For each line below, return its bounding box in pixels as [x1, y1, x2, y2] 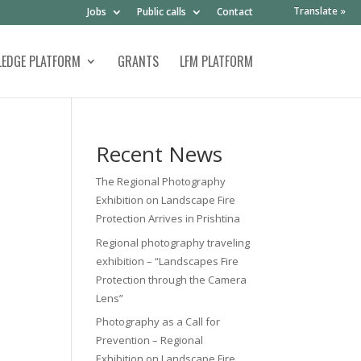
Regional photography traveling [96, 234, 251, 250]
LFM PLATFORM [179, 52, 253, 71]
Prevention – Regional [96, 333, 204, 347]
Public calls [136, 5, 186, 19]
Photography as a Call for [96, 314, 221, 329]
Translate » [293, 4, 346, 19]
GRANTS [117, 52, 159, 71]
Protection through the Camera [96, 272, 247, 287]
